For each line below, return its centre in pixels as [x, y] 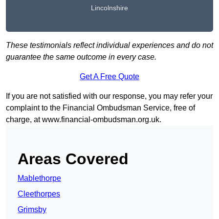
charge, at [24, 120]
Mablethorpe [39, 178]
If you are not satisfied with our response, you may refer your [109, 96]
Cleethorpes [39, 194]
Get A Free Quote [109, 77]
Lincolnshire [109, 8]
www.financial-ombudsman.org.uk [101, 120]
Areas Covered [73, 159]
